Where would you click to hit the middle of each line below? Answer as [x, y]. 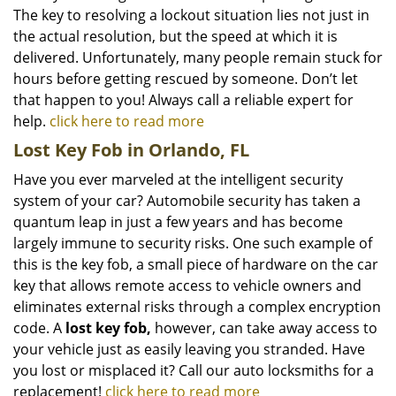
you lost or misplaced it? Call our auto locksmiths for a [194, 370]
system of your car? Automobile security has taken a [187, 201]
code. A [39, 328]
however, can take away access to [264, 328]
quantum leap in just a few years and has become [178, 222]
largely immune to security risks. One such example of [193, 243]
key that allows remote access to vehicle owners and [187, 286]
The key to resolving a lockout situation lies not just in [191, 15]
